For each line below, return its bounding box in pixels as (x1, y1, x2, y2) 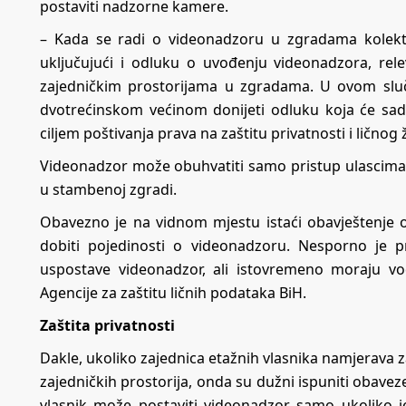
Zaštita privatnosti (40, 314, 175, 335)
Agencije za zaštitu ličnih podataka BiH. (40, 282, 306, 303)
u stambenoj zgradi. (40, 179, 177, 199)
